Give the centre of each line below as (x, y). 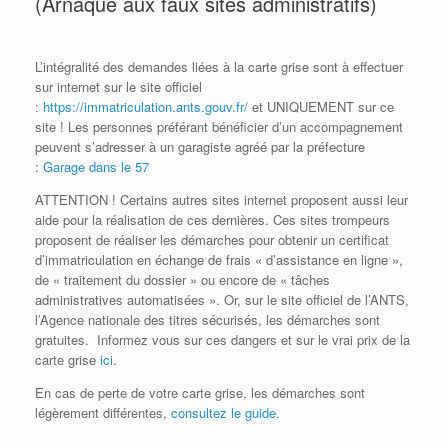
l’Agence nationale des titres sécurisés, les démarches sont (207, 320)
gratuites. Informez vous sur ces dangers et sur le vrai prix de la (222, 340)
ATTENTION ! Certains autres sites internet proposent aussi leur (221, 200)
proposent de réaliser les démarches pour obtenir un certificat (212, 240)
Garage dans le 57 (96, 167)
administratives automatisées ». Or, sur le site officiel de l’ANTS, (222, 300)
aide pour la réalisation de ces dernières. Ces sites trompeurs (212, 220)
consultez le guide (223, 413)
